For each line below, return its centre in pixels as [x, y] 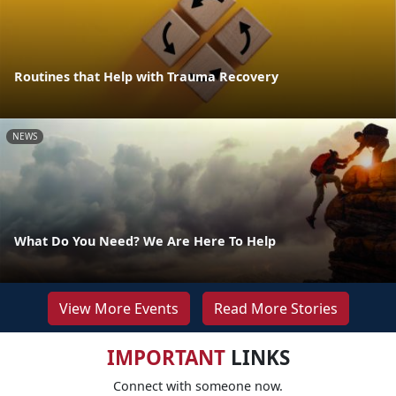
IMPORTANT [166, 357]
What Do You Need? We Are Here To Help [145, 240]
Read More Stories [275, 308]
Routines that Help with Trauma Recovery [146, 76]
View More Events [118, 308]
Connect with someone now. [198, 385]
